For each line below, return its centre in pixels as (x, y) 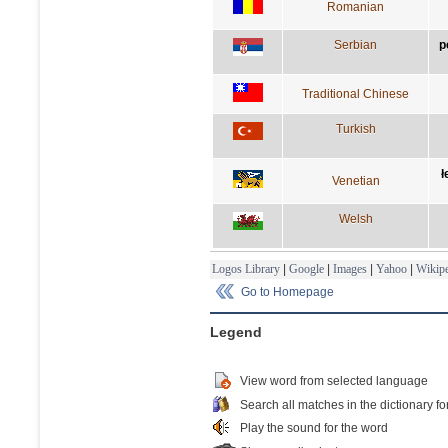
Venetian (355, 180)
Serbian (355, 44)
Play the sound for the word (314, 427)
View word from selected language (334, 380)
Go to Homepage (287, 291)
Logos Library (246, 268)
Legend (236, 331)
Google (306, 268)
